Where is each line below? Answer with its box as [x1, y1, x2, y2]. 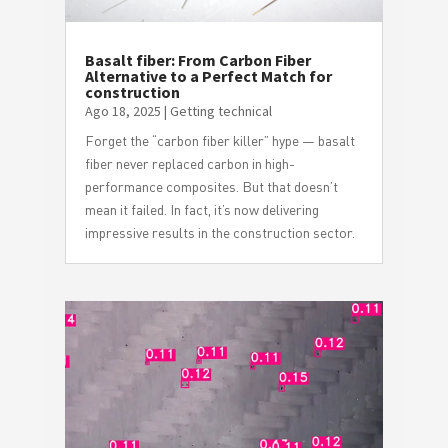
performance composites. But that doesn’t [84, 178, 338, 196]
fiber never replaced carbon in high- [84, 155, 295, 173]
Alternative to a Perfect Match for [84, 66, 332, 87]
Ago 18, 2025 [84, 102, 161, 121]
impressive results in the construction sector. [84, 224, 355, 242]
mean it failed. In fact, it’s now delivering [84, 201, 319, 219]
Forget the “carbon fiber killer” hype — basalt [84, 132, 355, 150]
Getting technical [169, 102, 272, 121]
